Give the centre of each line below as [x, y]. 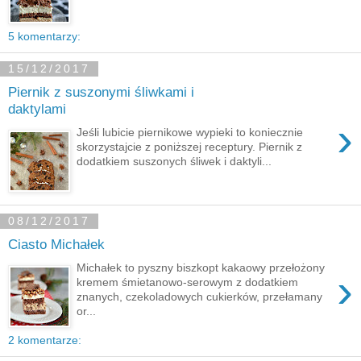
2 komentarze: [45, 340]
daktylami [37, 109]
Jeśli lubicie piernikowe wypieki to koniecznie [190, 132]
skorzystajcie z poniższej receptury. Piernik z [190, 146]
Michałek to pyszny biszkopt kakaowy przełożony [201, 267]
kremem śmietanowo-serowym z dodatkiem [188, 282]
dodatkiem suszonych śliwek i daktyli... [174, 161]
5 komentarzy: [44, 36]
